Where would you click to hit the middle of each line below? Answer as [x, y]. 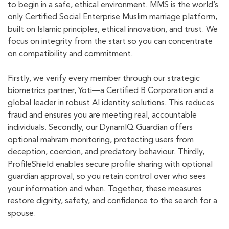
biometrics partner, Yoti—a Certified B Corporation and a [111, 91]
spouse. [22, 214]
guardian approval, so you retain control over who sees [107, 177]
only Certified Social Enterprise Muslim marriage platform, [112, 18]
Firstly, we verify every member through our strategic [104, 79]
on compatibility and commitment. [70, 54]
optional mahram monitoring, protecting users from [101, 140]
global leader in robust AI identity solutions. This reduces [111, 104]
